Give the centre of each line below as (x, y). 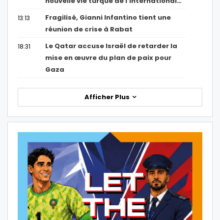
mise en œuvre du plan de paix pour (109, 58)
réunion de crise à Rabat (89, 29)
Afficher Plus (108, 97)
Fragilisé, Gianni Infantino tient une (108, 18)
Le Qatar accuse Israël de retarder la (111, 46)
